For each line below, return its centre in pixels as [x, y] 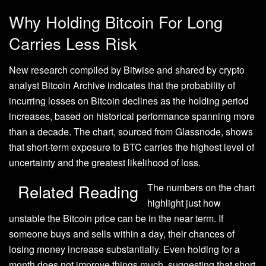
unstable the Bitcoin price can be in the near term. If [116, 218]
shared [190, 70]
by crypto [224, 70]
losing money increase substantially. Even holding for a [124, 249]
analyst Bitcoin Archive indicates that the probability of [122, 85]
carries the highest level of [198, 147]
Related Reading [78, 192]
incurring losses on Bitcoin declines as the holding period [129, 101]
